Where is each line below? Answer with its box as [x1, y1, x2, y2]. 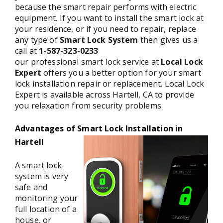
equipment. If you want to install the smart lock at [15, 12, 204, 23]
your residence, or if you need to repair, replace [15, 23, 196, 34]
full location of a [15, 203, 77, 215]
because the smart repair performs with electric [15, 1, 197, 12]
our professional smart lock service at [15, 56, 161, 67]
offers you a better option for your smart [41, 67, 201, 78]
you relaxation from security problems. [15, 100, 163, 111]
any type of [15, 34, 60, 45]
